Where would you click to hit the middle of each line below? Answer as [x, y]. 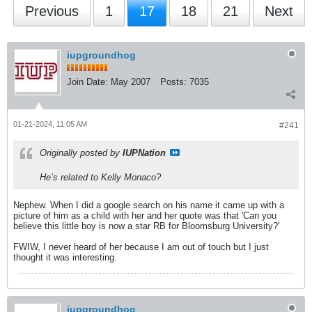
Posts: [173, 82]
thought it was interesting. [65, 257]
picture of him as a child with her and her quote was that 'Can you [145, 216]
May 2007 [131, 82]
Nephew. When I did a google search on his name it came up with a [149, 205]
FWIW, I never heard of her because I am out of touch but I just [141, 247]
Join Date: [87, 82]
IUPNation [144, 153]
